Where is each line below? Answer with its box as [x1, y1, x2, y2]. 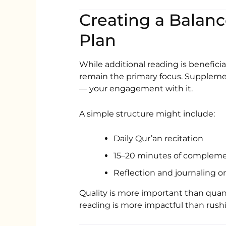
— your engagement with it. [79, 84, 193, 94]
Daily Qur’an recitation [114, 134, 204, 144]
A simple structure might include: [79, 108, 215, 119]
